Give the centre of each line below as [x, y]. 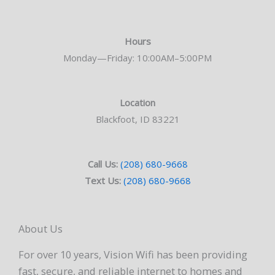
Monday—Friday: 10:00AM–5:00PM [137, 57]
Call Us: [104, 164]
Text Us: [103, 181]
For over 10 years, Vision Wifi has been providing [133, 254]
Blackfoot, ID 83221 [137, 119]
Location [137, 103]
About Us [41, 228]
